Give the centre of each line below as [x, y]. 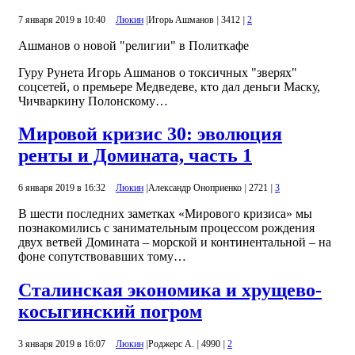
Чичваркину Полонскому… [93, 101]
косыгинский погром [110, 312]
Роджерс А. [171, 344]
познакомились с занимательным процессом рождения [166, 228]
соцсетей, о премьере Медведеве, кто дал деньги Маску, [169, 86]
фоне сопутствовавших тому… [102, 257]
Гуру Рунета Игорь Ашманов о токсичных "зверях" [158, 72]
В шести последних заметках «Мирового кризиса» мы [165, 214]
